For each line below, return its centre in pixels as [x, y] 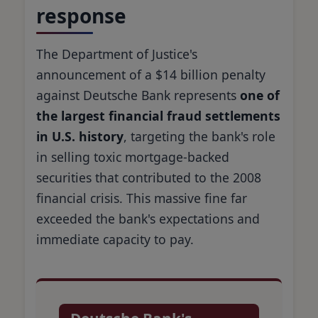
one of [260, 95]
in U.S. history [80, 136]
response [81, 15]
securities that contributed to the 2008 [149, 177]
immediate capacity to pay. [115, 239]
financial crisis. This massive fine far [142, 198]
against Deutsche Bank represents [138, 95]
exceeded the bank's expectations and [148, 218]
